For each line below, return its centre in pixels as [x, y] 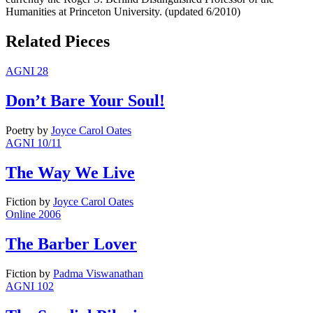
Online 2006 [33, 214]
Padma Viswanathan [98, 274]
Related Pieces [58, 41]
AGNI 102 [30, 286]
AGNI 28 [27, 71]
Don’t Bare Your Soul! [85, 100]
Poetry [21, 130]
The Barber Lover [71, 244]
